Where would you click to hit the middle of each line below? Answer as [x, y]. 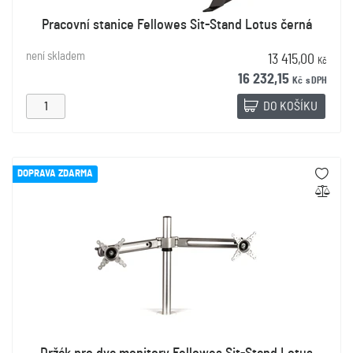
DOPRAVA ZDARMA [55, 174]
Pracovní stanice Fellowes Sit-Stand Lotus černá [176, 25]
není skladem [56, 56]
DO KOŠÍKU [290, 106]
